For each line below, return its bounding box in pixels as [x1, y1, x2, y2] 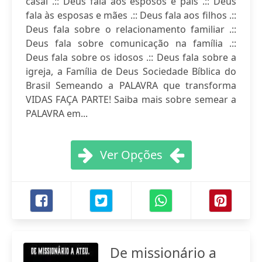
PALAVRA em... [26, 107, 88, 120]
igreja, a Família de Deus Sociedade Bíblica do [26, 65, 236, 78]
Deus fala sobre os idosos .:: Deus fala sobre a [26, 51, 236, 64]
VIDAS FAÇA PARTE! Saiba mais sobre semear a [26, 93, 236, 106]
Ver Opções [99, 147, 163, 163]
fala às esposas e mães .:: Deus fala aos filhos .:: [26, 9, 236, 22]
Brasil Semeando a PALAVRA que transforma [26, 79, 236, 92]
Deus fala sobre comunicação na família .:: [26, 37, 236, 50]
